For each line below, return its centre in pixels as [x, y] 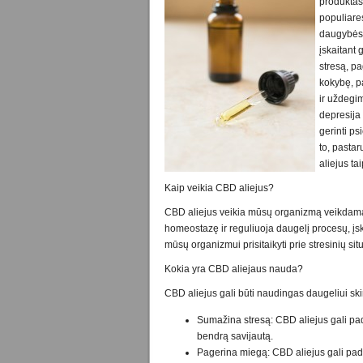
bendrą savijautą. [235, 336]
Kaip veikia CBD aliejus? [219, 188]
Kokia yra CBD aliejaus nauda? [234, 269]
